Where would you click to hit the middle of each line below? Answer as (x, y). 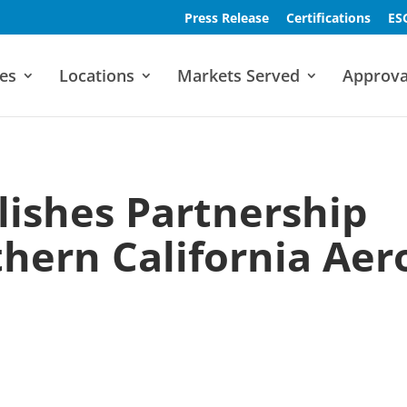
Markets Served (238, 75)
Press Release (226, 17)
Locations (96, 75)
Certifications (328, 17)
